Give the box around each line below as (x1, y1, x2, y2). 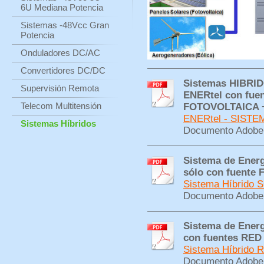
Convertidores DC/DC (21, 65, 105, 75)
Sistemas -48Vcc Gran (21, 20, 109, 30)
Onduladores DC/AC (21, 48, 100, 58)
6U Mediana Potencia (21, 2, 103, 12)
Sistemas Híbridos (21, 118, 96, 128)
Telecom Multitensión (21, 101, 101, 111)
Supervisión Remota (21, 83, 99, 93)
